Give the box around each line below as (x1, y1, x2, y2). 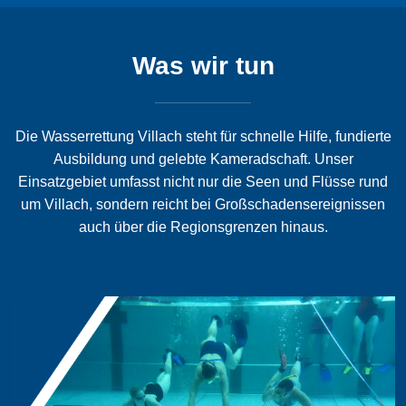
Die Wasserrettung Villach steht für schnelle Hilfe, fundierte (14, 129, 391, 145)
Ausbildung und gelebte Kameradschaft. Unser (53, 151, 353, 168)
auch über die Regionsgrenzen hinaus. (78, 219, 328, 236)
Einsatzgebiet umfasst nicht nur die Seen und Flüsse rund (18, 174, 388, 190)
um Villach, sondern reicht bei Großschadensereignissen (21, 197, 385, 213)
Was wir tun (131, 52, 275, 81)
